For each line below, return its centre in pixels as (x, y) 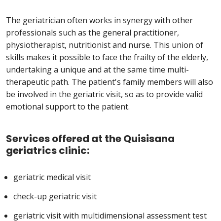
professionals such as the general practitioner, (92, 33)
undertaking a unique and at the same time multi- (97, 70)
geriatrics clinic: (48, 151)
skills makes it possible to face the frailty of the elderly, (107, 57)
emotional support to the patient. (68, 107)
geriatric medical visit (52, 177)
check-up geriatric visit (55, 197)
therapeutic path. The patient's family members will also (110, 82)
